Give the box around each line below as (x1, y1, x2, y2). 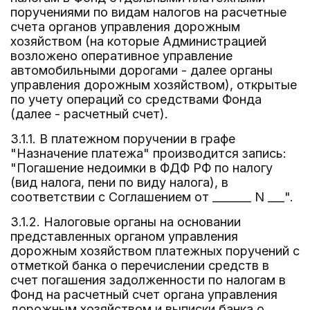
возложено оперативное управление (10, 48, 232, 63)
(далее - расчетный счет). (10, 107, 168, 121)
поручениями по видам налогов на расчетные (10, 5, 286, 19)
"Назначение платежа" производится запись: (10, 146, 286, 161)
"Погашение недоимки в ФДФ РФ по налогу (10, 161, 273, 175)
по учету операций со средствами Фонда (10, 92, 262, 107)
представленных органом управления (10, 229, 238, 244)
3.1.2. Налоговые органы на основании (10, 215, 241, 229)
